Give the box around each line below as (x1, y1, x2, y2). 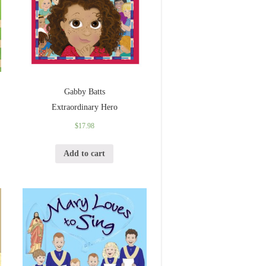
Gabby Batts (64, 87, 105, 97)
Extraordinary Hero (51, 103, 118, 112)
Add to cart (64, 149, 106, 159)
